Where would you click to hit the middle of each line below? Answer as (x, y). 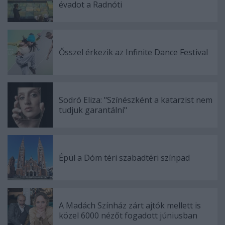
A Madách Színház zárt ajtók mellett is (130, 205)
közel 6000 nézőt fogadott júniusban (128, 215)
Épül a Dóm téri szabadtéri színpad (124, 158)
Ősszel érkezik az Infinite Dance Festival (133, 52)
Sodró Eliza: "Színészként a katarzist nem (136, 100)
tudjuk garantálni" (93, 110)
